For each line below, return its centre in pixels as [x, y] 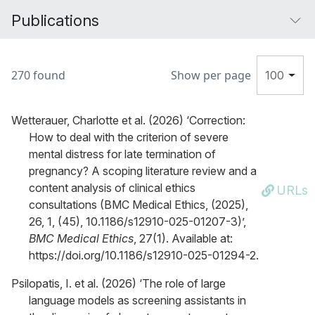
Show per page [211, 75]
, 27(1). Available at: [183, 238]
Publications [55, 20]
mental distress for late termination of [122, 154]
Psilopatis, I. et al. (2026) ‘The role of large [118, 283]
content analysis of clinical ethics [112, 188]
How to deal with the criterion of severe [129, 137]
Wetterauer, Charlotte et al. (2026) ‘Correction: [128, 120]
